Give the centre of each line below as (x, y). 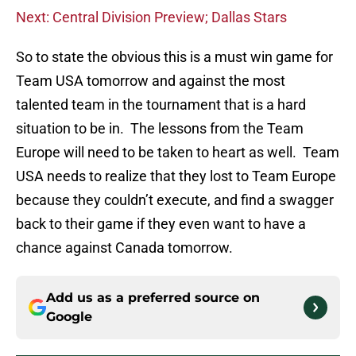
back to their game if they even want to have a (161, 224)
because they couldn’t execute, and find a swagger (175, 200)
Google (69, 317)
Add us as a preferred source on (153, 298)
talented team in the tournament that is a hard (161, 105)
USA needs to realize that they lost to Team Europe (176, 176)
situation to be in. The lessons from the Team (160, 129)
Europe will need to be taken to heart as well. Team (178, 153)
